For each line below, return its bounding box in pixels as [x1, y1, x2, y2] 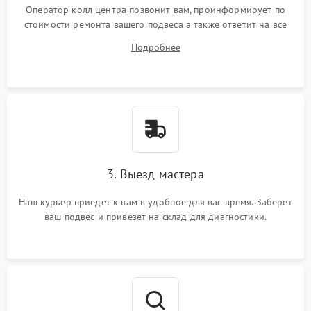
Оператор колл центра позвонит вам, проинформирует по [26, 3, 285, 16]
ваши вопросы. [123, 33, 188, 45]
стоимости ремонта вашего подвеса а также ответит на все [24, 18, 287, 31]
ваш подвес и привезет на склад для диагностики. [44, 210, 267, 223]
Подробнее [131, 41, 180, 53]
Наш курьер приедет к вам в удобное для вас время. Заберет [19, 196, 292, 208]
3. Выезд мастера [107, 166, 204, 182]
